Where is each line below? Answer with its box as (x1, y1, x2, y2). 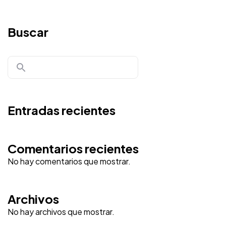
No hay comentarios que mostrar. (8, 156, 131, 167)
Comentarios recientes (8, 141, 139, 156)
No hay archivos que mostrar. (8, 206, 115, 217)
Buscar (8, 24, 48, 40)
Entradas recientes (8, 102, 116, 118)
